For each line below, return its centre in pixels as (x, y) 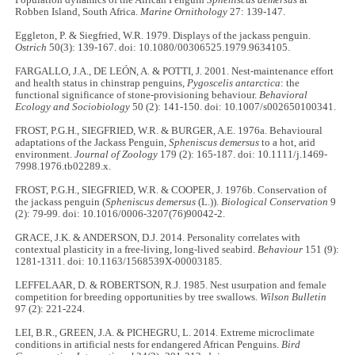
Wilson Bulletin (294, 297)
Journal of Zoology (116, 154)
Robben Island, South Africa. (78, 11)
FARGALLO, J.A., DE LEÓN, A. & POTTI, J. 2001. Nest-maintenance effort (175, 71)
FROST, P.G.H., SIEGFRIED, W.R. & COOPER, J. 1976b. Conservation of (171, 190)
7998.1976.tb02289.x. (63, 166)
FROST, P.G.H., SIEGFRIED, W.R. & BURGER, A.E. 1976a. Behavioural (169, 130)
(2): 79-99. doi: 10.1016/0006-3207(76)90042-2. (120, 214)
